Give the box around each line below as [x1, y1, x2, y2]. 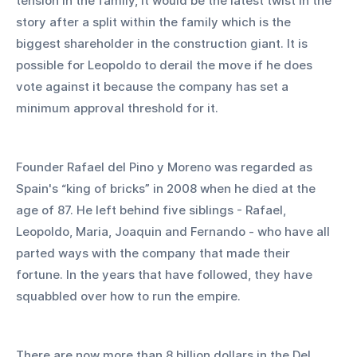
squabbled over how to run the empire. [16, 288, 241, 304]
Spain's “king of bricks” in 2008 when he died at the [16, 180, 319, 196]
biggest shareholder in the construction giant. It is [16, 35, 311, 51]
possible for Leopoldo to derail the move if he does [16, 57, 316, 73]
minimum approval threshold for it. [16, 100, 218, 116]
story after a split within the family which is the [16, 14, 294, 29]
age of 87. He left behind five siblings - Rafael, [16, 202, 289, 218]
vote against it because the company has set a [16, 78, 292, 94]
